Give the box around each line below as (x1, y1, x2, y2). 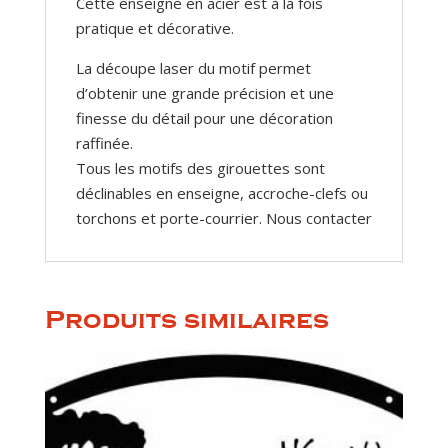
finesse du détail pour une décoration (75, 108, 333, 129)
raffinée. (75, 133, 133, 154)
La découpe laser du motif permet (75, 58, 311, 79)
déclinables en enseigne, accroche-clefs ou (75, 183, 368, 204)
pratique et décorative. (75, 18, 234, 39)
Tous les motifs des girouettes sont (75, 158, 325, 179)
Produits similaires (44, 305, 329, 335)
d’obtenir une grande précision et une (75, 83, 334, 104)
